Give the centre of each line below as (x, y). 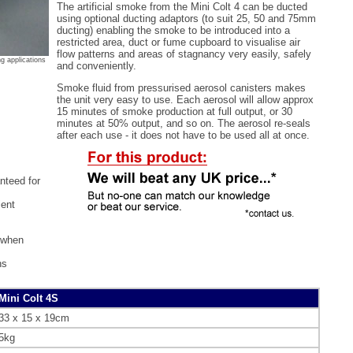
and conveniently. (97, 65)
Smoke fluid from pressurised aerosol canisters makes (181, 88)
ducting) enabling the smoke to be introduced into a (173, 30)
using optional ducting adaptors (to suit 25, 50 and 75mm (186, 18)
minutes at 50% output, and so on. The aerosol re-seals (184, 124)
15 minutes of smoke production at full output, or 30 (175, 112)
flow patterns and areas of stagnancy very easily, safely (184, 54)
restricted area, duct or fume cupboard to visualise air (178, 42)
